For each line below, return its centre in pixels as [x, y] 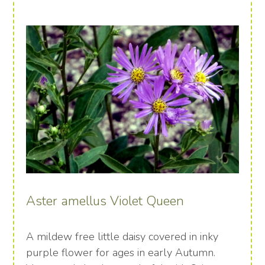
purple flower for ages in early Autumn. [121, 253]
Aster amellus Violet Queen [105, 201]
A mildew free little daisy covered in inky [122, 237]
